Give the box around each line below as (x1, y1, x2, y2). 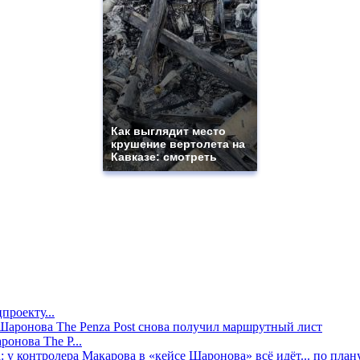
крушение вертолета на (111, 137, 245, 151)
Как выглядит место (111, 125, 226, 138)
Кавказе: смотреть (111, 150, 217, 164)
